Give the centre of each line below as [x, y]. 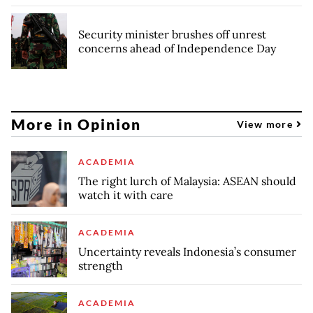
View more [266, 124]
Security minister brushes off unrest [172, 34]
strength [101, 265]
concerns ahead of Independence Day [177, 48]
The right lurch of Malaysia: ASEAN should [187, 181]
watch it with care [126, 195]
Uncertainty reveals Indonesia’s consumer [187, 251]
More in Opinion [77, 124]
